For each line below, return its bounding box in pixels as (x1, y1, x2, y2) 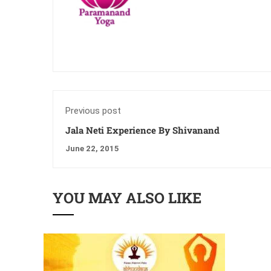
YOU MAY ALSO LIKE (53, 188, 201, 207)
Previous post (65, 105, 121, 116)
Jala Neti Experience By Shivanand (65, 123, 220, 136)
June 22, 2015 (65, 143, 119, 153)
